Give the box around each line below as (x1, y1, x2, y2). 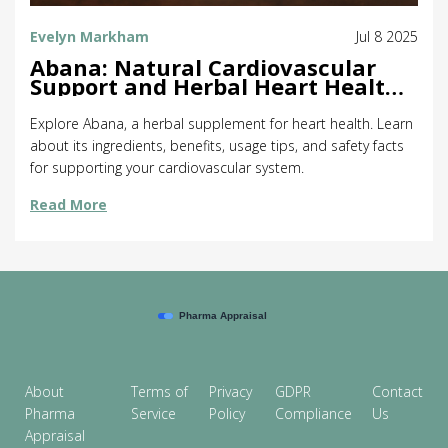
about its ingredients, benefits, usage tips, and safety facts (30, 136, 404, 156)
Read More (30, 195, 107, 215)
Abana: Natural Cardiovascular (30, 52, 376, 83)
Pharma (25, 404, 75, 424)
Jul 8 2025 (356, 27, 418, 47)
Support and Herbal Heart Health (30, 71, 400, 102)
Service (131, 404, 177, 424)
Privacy (209, 382, 253, 402)
